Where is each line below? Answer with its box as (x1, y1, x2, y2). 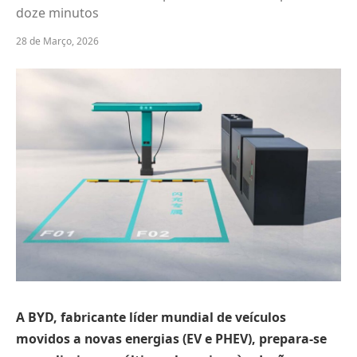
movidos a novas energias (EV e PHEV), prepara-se (16, 329, 327, 347)
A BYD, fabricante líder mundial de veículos (16, 308, 286, 326)
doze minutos (16, 4, 99, 22)
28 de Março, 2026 (16, 34, 99, 48)
